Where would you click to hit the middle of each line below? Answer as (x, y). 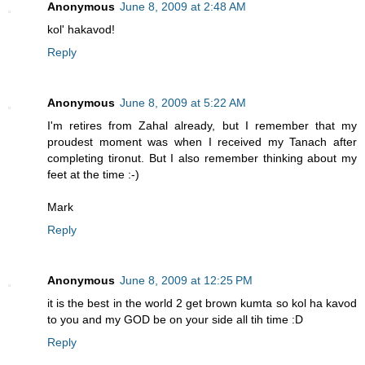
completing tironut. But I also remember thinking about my (202, 158)
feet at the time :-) (93, 175)
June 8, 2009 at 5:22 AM (183, 103)
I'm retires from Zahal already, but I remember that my (202, 126)
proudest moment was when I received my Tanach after (202, 142)
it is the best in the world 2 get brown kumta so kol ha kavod (202, 303)
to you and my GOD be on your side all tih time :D (175, 320)
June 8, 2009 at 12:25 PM (186, 281)
